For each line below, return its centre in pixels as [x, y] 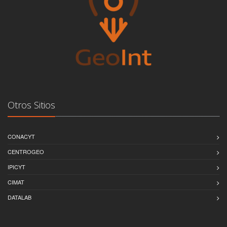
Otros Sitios [31, 105]
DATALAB [20, 197]
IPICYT [16, 166]
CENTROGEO [26, 151]
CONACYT [21, 136]
